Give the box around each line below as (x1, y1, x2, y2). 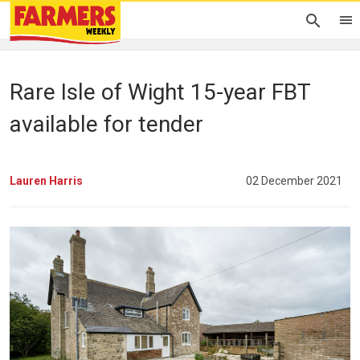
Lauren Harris (10, 174, 83, 187)
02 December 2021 (246, 174, 342, 187)
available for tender (10, 111, 203, 137)
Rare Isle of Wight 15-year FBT (10, 79, 310, 105)
